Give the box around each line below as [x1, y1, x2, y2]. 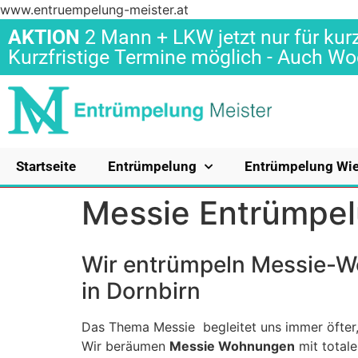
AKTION [8, 26, 80, 49]
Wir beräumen [82, 338, 169, 354]
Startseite [16, 158, 76, 174]
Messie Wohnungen [169, 338, 295, 354]
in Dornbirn [82, 277, 201, 304]
